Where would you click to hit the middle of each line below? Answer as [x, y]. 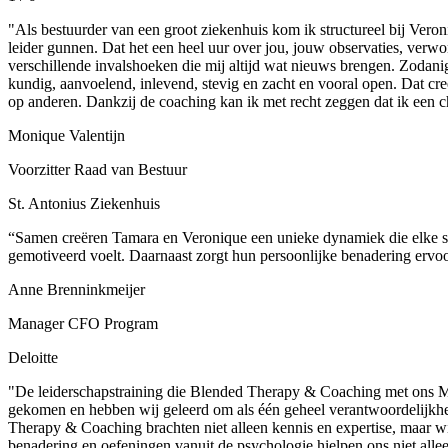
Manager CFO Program [83, 323]
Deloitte [33, 357]
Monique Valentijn [66, 135]
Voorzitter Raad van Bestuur [97, 169]
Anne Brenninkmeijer [76, 289]
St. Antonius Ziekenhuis [84, 203]
